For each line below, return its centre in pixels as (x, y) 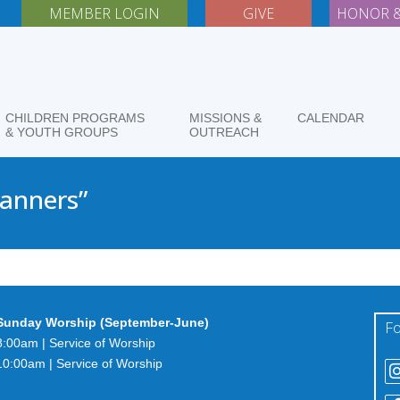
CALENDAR (330, 117)
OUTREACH (224, 132)
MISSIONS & (225, 117)
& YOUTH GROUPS (61, 132)
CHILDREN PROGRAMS (75, 117)
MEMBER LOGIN (105, 13)
